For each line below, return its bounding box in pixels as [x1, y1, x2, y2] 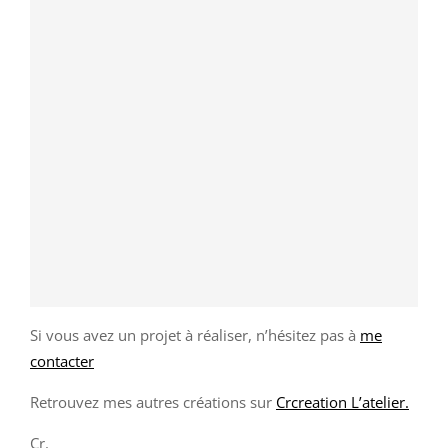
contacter [30, 351, 94, 372]
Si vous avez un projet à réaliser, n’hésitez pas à [30, 325, 360, 346]
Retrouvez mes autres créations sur [30, 392, 276, 413]
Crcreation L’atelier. [276, 392, 409, 413]
